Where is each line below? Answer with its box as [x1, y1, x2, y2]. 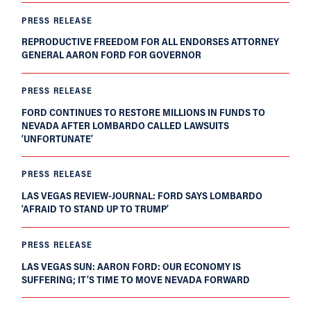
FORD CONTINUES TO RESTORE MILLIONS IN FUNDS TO [22, 105, 266, 119]
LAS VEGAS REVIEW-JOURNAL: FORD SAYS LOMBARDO [22, 189, 263, 203]
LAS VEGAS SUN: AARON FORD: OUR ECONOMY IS [22, 259, 242, 273]
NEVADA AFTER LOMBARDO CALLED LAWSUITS [22, 118, 230, 132]
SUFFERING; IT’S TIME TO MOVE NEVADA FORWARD [22, 272, 251, 286]
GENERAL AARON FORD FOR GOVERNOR [22, 48, 202, 62]
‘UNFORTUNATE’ [22, 131, 96, 145]
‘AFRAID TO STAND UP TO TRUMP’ [22, 202, 169, 216]
